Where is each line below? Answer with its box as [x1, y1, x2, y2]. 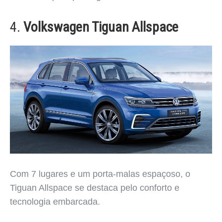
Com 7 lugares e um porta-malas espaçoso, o [10, 168, 190, 179]
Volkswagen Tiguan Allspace [23, 18, 178, 35]
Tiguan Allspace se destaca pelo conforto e [10, 182, 179, 193]
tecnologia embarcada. [10, 196, 100, 207]
